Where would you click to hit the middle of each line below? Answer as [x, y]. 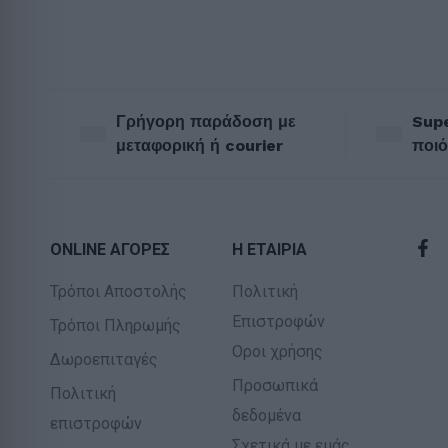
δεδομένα [266, 416]
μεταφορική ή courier [199, 146]
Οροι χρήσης [277, 352]
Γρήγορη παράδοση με [206, 122]
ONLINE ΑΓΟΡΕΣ [110, 250]
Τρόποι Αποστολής [118, 292]
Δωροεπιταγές [104, 360]
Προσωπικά [275, 386]
